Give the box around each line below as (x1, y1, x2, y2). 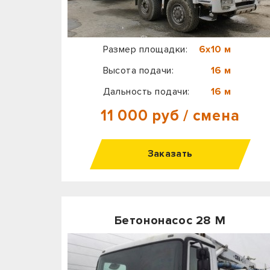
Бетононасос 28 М (114, 213, 226, 228)
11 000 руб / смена (100, 107, 240, 125)
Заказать (147, 148, 193, 160)
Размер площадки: (102, 43, 188, 56)
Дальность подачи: (102, 85, 190, 98)
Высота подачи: (102, 64, 174, 77)
